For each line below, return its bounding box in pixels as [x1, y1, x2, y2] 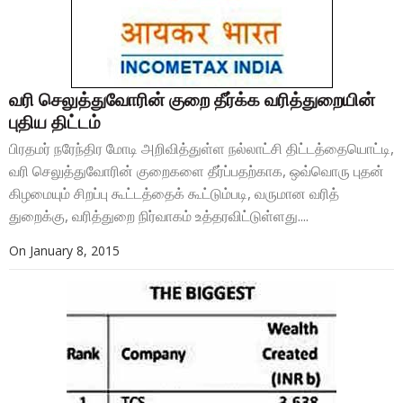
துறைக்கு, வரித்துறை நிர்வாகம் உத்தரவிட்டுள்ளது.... [9, 206, 309, 227]
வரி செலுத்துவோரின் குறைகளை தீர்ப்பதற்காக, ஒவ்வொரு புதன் [9, 161, 384, 182]
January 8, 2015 [30, 242, 120, 260]
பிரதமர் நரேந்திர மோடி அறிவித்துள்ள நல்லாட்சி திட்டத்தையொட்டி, [9, 139, 394, 159]
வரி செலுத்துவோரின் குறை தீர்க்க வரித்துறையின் [9, 87, 375, 112]
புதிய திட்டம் [9, 110, 101, 135]
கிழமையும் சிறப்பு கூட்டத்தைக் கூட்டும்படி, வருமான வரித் [9, 184, 339, 204]
